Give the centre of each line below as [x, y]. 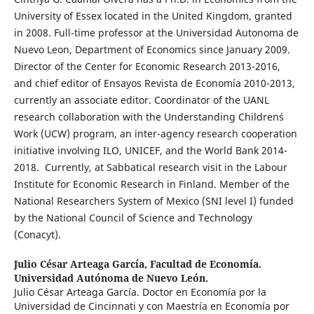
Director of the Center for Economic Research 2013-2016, [147, 67]
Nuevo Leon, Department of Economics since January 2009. [152, 50]
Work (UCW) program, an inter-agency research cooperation [155, 134]
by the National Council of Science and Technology [133, 218]
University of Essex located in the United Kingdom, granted [153, 16]
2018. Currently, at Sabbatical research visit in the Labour [150, 168]
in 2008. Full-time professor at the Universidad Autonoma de [156, 33]
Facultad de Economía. [205, 264]
